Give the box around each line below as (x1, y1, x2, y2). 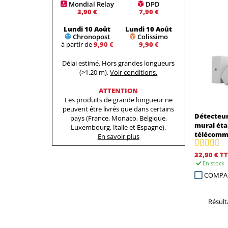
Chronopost (72, 32, 110, 42)
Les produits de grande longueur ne (64, 95, 173, 104)
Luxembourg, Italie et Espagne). (71, 122, 166, 132)
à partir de (61, 40, 94, 49)
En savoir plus (97, 131, 139, 141)
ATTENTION (99, 85, 138, 95)
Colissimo (137, 32, 168, 42)
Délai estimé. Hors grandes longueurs (62, 58, 175, 68)
